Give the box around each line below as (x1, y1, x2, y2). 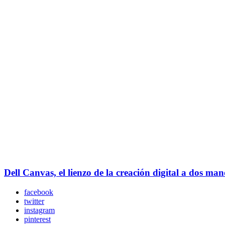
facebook (24, 188, 53, 197)
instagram (24, 206, 55, 215)
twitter (24, 197, 44, 206)
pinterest (24, 215, 51, 224)
